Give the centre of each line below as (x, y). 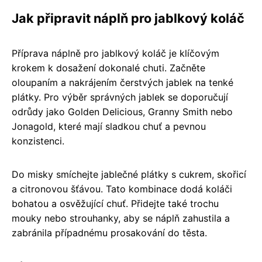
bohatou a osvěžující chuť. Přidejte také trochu (115, 203)
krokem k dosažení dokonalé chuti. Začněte (108, 68)
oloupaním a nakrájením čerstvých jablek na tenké (123, 82)
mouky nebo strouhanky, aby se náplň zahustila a (121, 218)
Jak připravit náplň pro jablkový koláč (128, 18)
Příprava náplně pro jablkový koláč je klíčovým (116, 53)
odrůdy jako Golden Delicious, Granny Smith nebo (122, 111)
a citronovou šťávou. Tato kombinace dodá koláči (122, 189)
